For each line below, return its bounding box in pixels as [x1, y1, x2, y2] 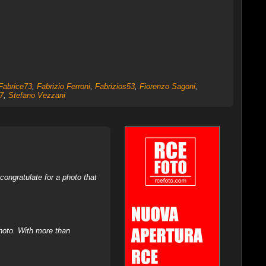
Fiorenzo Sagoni [139, 82, 195, 91]
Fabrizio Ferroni [36, 82, 90, 91]
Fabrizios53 [94, 82, 135, 91]
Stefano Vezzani [8, 91, 65, 100]
